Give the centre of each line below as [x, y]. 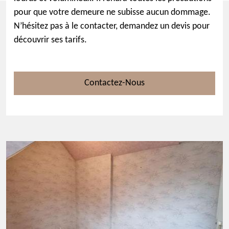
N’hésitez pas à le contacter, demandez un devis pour [112, 26]
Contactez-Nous [114, 83]
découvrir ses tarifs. [50, 40]
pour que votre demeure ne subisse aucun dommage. [112, 13]
